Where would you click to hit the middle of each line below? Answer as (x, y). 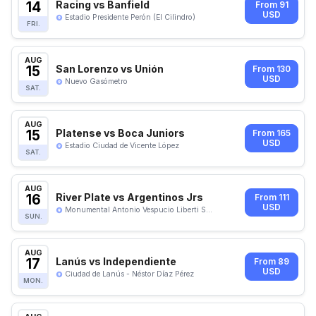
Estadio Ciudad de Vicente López (122, 145)
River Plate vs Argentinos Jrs (129, 197)
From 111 (272, 198)
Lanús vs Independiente (116, 261)
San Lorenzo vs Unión (110, 68)
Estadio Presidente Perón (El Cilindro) (130, 17)
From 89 (272, 262)
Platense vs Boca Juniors (120, 133)
